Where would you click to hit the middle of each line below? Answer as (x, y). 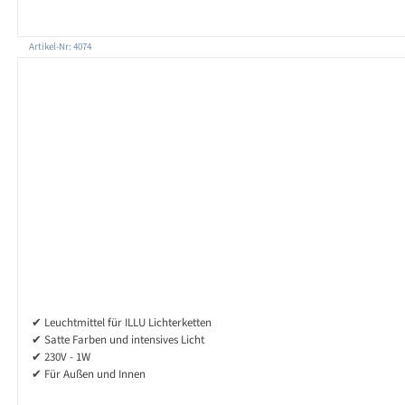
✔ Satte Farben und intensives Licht (118, 340)
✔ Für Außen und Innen (89, 375)
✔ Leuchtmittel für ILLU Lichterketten (122, 323)
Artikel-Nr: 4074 (60, 47)
